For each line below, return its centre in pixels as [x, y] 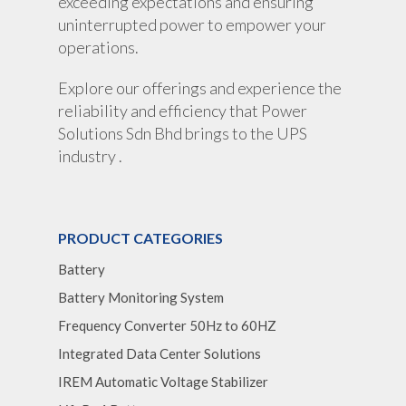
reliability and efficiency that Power [183, 111]
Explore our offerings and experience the [200, 88]
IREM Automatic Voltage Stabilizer [163, 382]
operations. [98, 48]
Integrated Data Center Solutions [159, 354]
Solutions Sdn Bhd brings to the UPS [183, 134]
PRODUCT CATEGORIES [140, 238]
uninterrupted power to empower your [192, 25]
